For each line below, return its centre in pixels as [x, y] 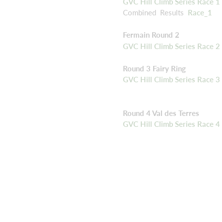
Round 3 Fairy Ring [154, 68]
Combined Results [155, 13]
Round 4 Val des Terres [161, 113]
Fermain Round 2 [151, 35]
